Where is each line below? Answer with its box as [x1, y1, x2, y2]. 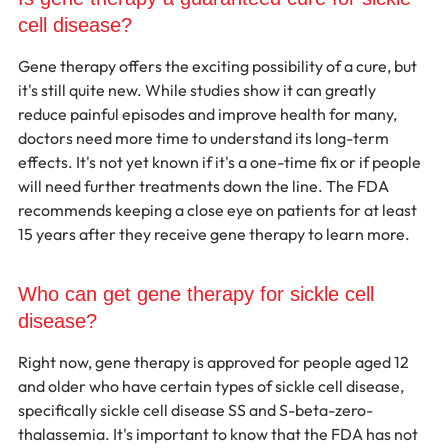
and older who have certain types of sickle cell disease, [18, 375, 407, 396]
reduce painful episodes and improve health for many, [18, 103, 400, 124]
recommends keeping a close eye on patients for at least [18, 199, 420, 220]
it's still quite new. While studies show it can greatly [18, 79, 379, 100]
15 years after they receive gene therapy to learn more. [18, 223, 410, 244]
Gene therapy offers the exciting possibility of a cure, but [18, 55, 420, 76]
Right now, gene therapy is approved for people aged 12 [18, 351, 412, 372]
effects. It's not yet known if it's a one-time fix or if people [18, 151, 424, 172]
